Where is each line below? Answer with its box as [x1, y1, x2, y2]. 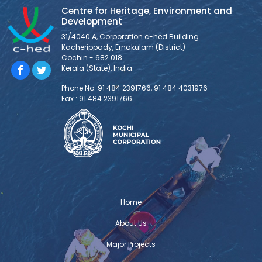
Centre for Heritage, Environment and [61, 5, 232, 18]
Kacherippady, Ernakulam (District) [61, 42, 185, 53]
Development [61, 15, 122, 28]
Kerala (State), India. [61, 63, 134, 74]
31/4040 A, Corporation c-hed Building [61, 32, 199, 42]
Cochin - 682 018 [61, 53, 122, 63]
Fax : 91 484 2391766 [61, 94, 132, 104]
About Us [115, 218, 147, 229]
